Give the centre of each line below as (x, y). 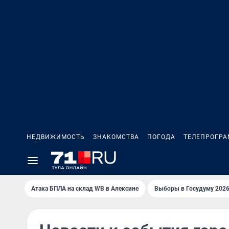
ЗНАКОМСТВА (116, 137)
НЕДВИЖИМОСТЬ (56, 137)
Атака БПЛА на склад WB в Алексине (85, 189)
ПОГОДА (161, 137)
